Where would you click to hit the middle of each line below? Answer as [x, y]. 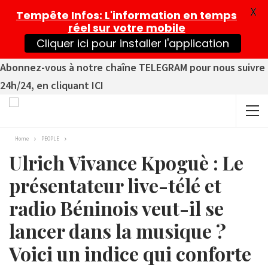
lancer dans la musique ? [118, 231]
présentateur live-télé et [115, 185]
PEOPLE [50, 138]
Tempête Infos [58, 15]
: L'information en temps [168, 15]
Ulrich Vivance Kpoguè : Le [126, 162]
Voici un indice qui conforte [130, 253]
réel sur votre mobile [127, 28]
